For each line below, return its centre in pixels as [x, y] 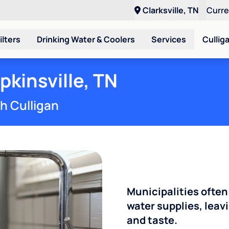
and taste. [152, 220]
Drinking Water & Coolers [86, 39]
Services [169, 39]
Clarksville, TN [170, 10]
